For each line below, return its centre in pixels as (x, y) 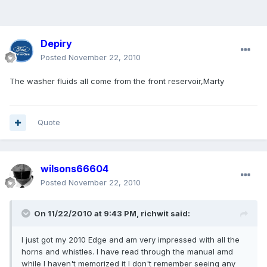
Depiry (56, 44)
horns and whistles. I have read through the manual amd (127, 252)
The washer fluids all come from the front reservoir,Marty (117, 81)
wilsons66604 (74, 169)
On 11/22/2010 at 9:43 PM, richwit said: (112, 214)
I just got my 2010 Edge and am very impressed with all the (131, 240)
